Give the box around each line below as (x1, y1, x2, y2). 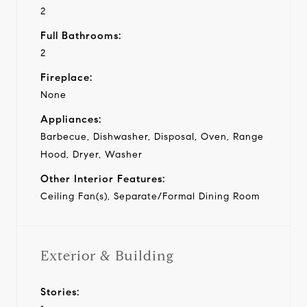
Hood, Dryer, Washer (40, 148, 143, 160)
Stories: (40, 285, 79, 298)
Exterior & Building (40, 247, 174, 265)
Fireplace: (40, 71, 93, 84)
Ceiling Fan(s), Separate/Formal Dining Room (40, 190, 260, 202)
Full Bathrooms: (40, 29, 121, 42)
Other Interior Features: (40, 172, 165, 185)
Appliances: (40, 112, 101, 125)
